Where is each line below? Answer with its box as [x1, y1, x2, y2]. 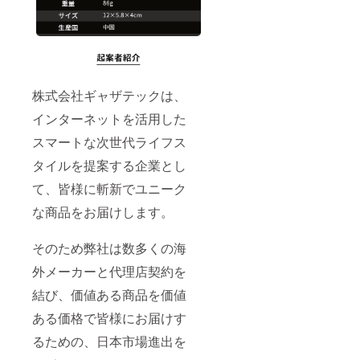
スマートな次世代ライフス [32, 132, 186, 151]
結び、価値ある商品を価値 [32, 284, 186, 304]
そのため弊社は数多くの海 [32, 238, 186, 257]
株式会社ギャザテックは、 [32, 85, 186, 104]
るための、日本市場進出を [32, 331, 186, 350]
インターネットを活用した [32, 108, 186, 128]
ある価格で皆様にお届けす [32, 308, 186, 327]
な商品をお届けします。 [32, 202, 174, 221]
